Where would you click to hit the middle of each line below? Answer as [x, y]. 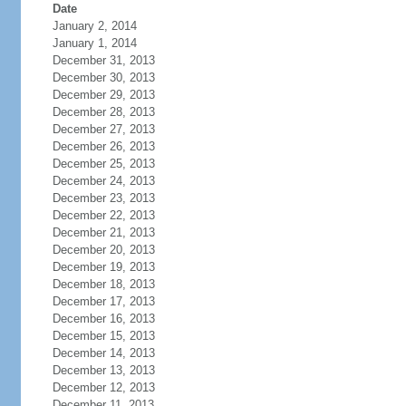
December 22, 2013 [103, 215]
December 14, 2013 [103, 353]
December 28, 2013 [103, 112]
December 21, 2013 [103, 232]
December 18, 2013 [103, 284]
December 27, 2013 [103, 129]
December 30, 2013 [103, 77]
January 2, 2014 [94, 26]
